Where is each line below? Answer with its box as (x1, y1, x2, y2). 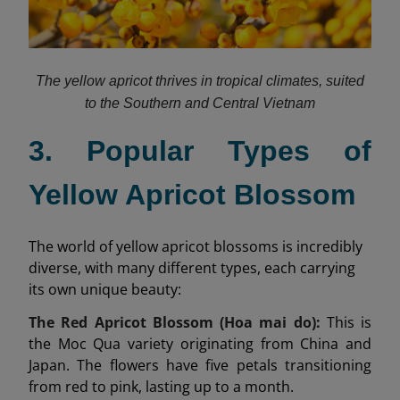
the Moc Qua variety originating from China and (29, 333, 371, 354)
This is (320, 312, 371, 332)
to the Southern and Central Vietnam (85, 96, 315, 112)
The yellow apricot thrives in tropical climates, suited (36, 73, 364, 89)
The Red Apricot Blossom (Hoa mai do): (29, 312, 321, 332)
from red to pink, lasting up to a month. (29, 376, 294, 396)
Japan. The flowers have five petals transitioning (29, 354, 371, 375)
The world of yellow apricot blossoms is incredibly (29, 236, 362, 256)
